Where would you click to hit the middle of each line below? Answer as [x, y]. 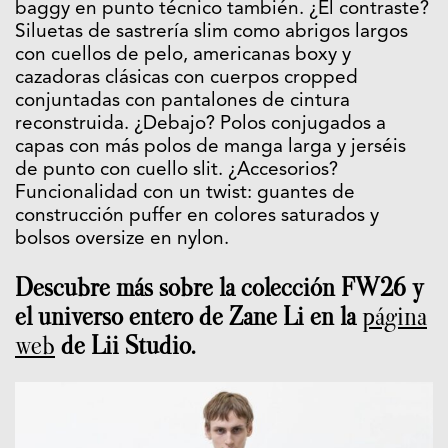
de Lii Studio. [125, 346]
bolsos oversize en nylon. [122, 240]
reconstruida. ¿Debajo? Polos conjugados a [200, 125]
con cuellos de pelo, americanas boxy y [183, 56]
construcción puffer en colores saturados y [197, 217]
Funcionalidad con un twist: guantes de [185, 194]
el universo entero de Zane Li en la [188, 317]
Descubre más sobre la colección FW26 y [219, 288]
